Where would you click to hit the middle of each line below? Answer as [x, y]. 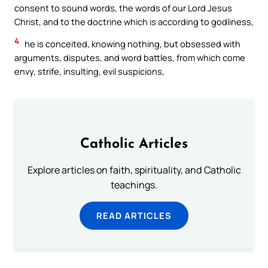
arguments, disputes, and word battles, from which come [130, 58]
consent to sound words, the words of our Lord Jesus [123, 7]
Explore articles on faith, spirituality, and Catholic [134, 170]
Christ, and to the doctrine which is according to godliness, [134, 21]
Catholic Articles [134, 144]
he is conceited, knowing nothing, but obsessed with [132, 44]
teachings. [134, 185]
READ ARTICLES [134, 215]
